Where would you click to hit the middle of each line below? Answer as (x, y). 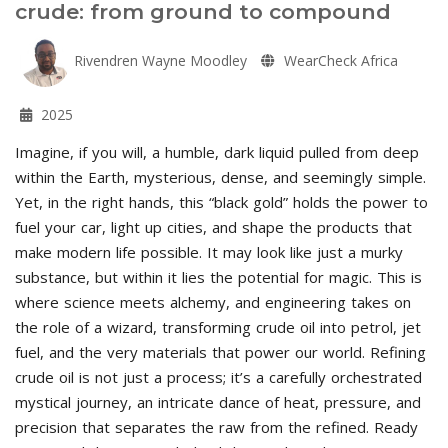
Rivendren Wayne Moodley (158, 60)
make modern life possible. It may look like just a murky (209, 251)
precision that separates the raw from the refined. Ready (216, 426)
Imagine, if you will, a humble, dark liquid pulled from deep (217, 151)
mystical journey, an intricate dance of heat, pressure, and (218, 401)
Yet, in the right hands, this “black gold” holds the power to (221, 201)
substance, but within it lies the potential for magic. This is (218, 276)
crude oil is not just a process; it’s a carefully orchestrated (218, 376)
